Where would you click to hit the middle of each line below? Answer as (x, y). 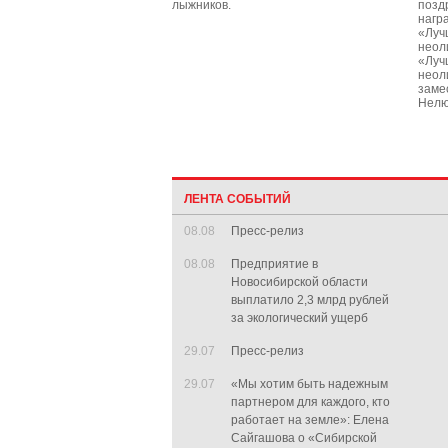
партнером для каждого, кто (310, 402)
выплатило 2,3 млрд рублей (310, 300)
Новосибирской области (299, 282)
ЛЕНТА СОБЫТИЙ (237, 199)
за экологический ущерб (299, 318)
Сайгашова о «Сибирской (304, 438)
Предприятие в (274, 264)
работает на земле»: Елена (310, 420)
